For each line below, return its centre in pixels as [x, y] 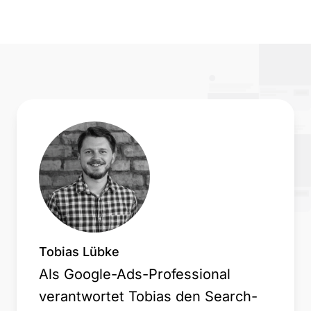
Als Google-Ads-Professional [135, 274]
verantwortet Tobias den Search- [148, 296]
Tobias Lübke [79, 251]
